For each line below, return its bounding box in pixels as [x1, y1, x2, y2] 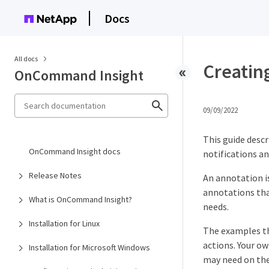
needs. [203, 201, 229, 213]
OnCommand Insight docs [29, 146, 121, 157]
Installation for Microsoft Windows [29, 242, 150, 253]
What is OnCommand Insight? [29, 194, 132, 205]
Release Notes [29, 170, 82, 181]
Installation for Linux [29, 218, 100, 229]
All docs [14, 54, 38, 63]
